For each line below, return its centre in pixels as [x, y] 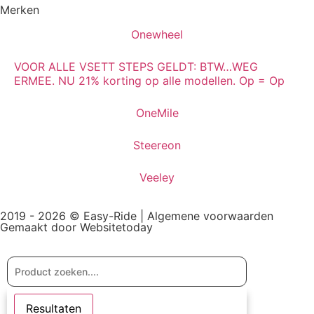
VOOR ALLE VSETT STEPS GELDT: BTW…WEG [136, 66]
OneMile [157, 112]
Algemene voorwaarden [210, 216]
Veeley [157, 177]
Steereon [157, 145]
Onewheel [157, 34]
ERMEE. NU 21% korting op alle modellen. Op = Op [149, 80]
